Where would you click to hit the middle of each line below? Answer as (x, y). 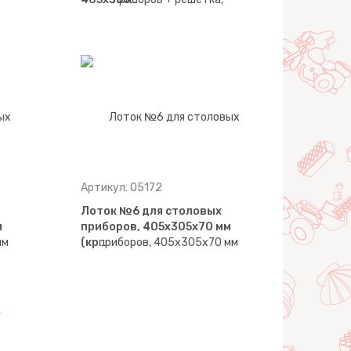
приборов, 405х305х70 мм (156, 227)
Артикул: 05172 (122, 188)
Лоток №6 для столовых (152, 211)
